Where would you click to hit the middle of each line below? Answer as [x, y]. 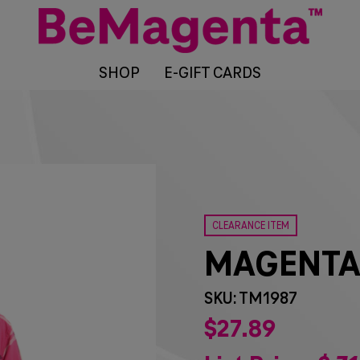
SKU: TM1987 [251, 299]
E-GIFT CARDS [212, 73]
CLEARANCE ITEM [251, 227]
